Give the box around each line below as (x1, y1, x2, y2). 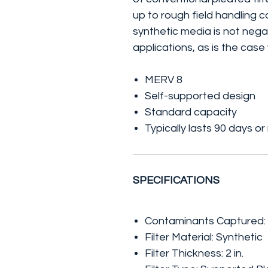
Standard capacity (145, 106, 237, 118)
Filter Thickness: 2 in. (145, 248, 243, 259)
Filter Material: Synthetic (145, 232, 263, 243)
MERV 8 (145, 74, 182, 86)
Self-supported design (145, 90, 255, 102)
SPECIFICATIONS (133, 175, 220, 186)
